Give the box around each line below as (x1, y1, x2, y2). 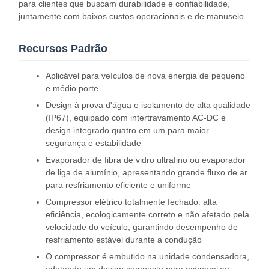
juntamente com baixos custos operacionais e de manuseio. (19, 11, 246, 21)
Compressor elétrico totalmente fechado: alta (46, 197, 217, 207)
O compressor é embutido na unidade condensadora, (46, 252, 249, 261)
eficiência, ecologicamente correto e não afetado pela (46, 210, 249, 219)
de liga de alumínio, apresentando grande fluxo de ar (46, 168, 247, 177)
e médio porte (46, 83, 98, 93)
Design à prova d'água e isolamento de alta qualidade (46, 100, 250, 110)
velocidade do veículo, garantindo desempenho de (46, 222, 238, 232)
